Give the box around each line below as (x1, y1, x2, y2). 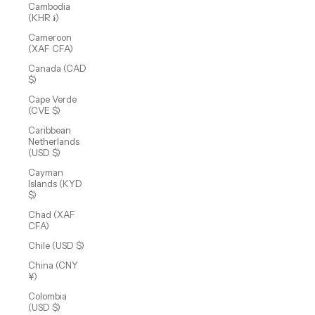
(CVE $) (28, 105, 60, 117)
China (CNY (28, 259, 78, 271)
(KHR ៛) (28, 12, 59, 24)
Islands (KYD (28, 178, 82, 190)
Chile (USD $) (28, 240, 84, 252)
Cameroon (28, 32, 72, 44)
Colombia (28, 290, 67, 302)
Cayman (28, 167, 63, 179)
